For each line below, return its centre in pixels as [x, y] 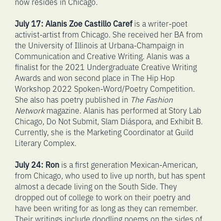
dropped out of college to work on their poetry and [103, 197]
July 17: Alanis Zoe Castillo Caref [74, 23]
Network [30, 110]
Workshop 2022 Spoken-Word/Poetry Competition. [105, 89]
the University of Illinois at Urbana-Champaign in [99, 45]
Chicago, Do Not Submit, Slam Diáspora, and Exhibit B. [109, 121]
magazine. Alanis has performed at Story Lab [123, 110]
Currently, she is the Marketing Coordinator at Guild [104, 132]
